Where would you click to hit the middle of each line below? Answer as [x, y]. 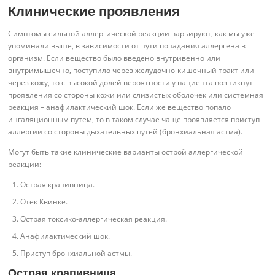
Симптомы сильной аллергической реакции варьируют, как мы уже [132, 33]
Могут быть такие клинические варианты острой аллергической [126, 152]
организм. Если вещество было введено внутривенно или [114, 58]
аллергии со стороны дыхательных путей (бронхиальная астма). [126, 132]
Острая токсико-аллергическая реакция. [94, 219]
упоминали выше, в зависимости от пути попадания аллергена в [127, 46]
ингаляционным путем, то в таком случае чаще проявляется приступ [134, 119]
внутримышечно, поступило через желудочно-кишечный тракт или [131, 70]
